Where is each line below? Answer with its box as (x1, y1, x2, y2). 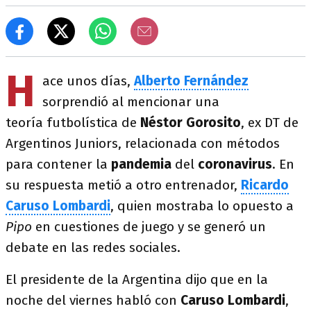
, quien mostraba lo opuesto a (110, 198, 294, 214)
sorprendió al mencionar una (42, 94, 219, 110)
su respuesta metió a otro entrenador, (6, 177, 237, 193)
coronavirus (198, 156, 272, 172)
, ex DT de (241, 115, 299, 131)
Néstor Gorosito (140, 115, 241, 131)
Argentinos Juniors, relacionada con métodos (6, 135, 280, 151)
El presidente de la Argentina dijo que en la (6, 271, 268, 287)
